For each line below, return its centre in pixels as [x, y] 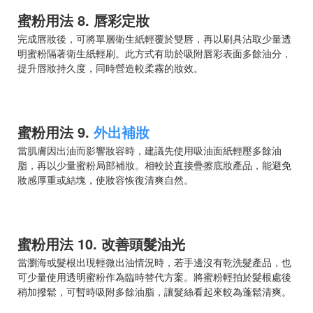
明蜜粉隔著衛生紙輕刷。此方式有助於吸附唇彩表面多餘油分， [154, 53]
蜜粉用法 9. [56, 131]
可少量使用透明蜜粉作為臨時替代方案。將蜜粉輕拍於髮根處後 [154, 276]
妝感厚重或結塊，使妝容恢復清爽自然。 [105, 179]
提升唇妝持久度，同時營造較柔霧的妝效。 [110, 67]
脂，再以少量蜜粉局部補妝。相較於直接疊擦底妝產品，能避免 [154, 165]
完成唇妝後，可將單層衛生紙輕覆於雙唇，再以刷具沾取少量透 [154, 38]
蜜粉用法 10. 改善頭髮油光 [101, 243]
